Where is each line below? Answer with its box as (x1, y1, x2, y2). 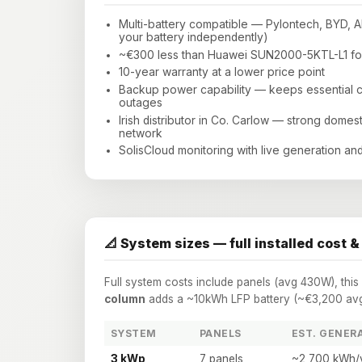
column (104, 292, 145, 305)
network (118, 126, 162, 140)
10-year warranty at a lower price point (118, 65, 325, 79)
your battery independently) (118, 31, 268, 44)
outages (118, 95, 162, 109)
